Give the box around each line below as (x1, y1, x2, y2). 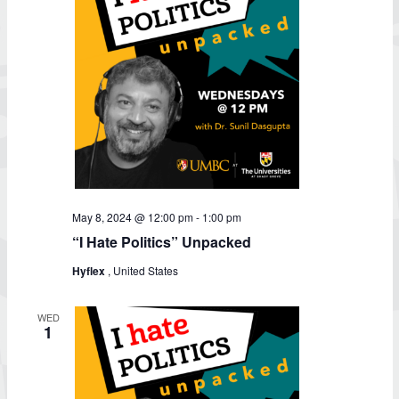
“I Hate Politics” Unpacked (72, 232, 251, 252)
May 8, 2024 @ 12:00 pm (72, 209, 193, 224)
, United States (108, 263, 178, 278)
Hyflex (72, 263, 108, 279)
